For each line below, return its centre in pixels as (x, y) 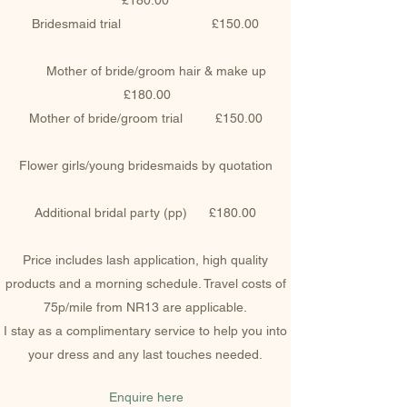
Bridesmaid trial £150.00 (145, 24)
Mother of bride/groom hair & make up (145, 71)
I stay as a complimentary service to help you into (145, 331)
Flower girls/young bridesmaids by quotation (145, 165)
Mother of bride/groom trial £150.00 (145, 118)
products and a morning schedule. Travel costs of (145, 283)
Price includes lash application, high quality (145, 260)
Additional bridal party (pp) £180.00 (145, 213)
